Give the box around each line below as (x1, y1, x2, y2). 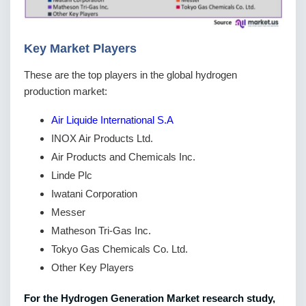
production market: (24, 85, 107, 97)
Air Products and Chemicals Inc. (51, 150, 195, 163)
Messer (51, 206, 85, 218)
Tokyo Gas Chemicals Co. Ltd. (51, 242, 188, 255)
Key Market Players (24, 41, 137, 55)
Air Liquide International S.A (51, 113, 173, 126)
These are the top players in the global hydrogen (24, 68, 237, 81)
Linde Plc (51, 169, 92, 181)
